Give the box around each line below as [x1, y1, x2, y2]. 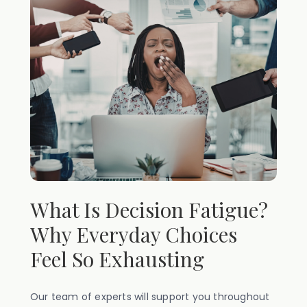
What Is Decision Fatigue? [30, 196, 268, 223]
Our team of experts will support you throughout [30, 290, 270, 304]
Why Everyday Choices [30, 221, 237, 248]
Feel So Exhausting [30, 245, 204, 273]
